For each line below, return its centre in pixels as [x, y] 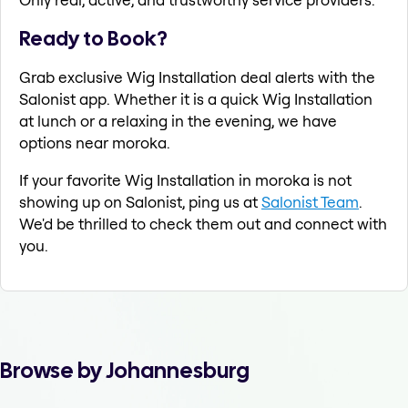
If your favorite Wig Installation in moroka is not [185, 180]
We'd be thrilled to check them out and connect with [203, 224]
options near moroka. [95, 143]
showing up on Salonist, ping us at [140, 202]
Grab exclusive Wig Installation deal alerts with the [197, 77]
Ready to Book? [93, 39]
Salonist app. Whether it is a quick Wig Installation [196, 99]
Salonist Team [310, 202]
